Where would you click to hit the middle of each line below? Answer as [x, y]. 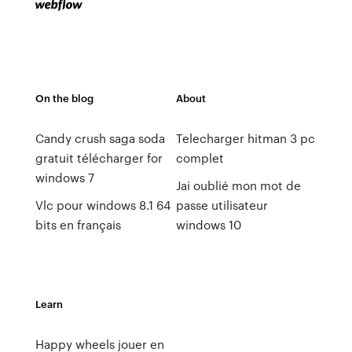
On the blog [64, 98]
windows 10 [208, 225]
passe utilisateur [222, 205]
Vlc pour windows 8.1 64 [103, 205]
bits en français [78, 225]
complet [200, 158]
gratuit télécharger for [99, 158]
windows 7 [64, 178]
